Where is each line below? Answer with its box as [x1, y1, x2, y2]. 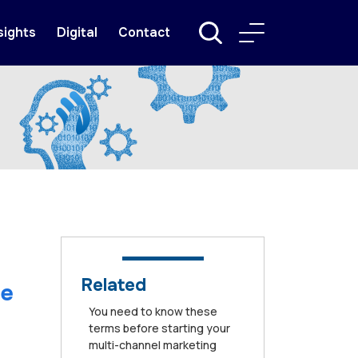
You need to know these [89, 304, 217, 320]
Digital [57, 24, 97, 42]
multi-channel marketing [89, 337, 217, 353]
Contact [118, 24, 170, 42]
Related [81, 274, 146, 297]
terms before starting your [89, 320, 230, 336]
